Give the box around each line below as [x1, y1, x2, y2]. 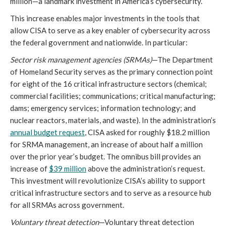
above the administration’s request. [86, 163, 205, 173]
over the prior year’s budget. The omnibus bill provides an [10, 151, 201, 161]
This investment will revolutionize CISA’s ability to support [10, 176, 205, 185]
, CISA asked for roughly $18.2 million [85, 127, 210, 137]
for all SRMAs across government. [10, 200, 124, 209]
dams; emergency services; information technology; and [10, 103, 196, 112]
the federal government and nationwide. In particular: [10, 37, 189, 47]
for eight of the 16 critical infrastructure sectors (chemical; [10, 79, 207, 88]
